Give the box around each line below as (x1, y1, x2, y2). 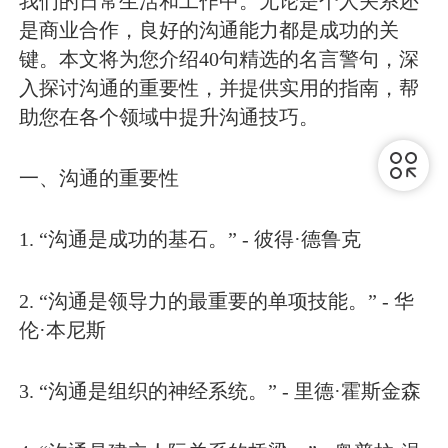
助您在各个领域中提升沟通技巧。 (19, 105, 320, 128)
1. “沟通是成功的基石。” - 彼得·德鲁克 (19, 228, 362, 251)
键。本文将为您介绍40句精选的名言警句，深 (19, 47, 420, 70)
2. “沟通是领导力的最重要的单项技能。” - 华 (19, 289, 415, 312)
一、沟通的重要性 (19, 167, 180, 190)
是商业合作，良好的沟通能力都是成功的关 (19, 18, 400, 41)
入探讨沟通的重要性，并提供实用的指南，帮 (19, 76, 420, 99)
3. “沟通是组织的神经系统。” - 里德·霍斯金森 (19, 379, 422, 402)
